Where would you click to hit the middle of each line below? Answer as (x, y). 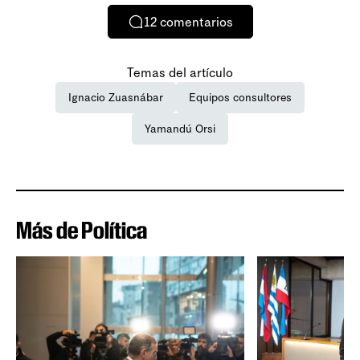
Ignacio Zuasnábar (116, 98)
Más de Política (82, 231)
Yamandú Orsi (180, 129)
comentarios (196, 22)
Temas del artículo (180, 73)
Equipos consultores (240, 98)
